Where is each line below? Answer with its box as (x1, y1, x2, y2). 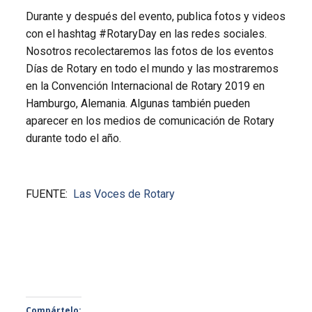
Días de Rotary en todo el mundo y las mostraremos (25, 62, 279, 76)
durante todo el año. (25, 132, 121, 146)
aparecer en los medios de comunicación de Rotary (25, 114, 274, 128)
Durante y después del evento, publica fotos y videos (25, 10, 286, 24)
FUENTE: (25, 187, 73, 201)
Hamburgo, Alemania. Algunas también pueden (25, 97, 250, 111)
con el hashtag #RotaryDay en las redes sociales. (25, 27, 267, 41)
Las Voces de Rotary (72, 187, 175, 201)
